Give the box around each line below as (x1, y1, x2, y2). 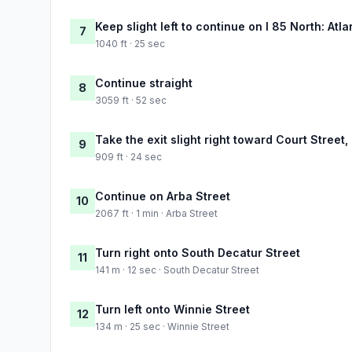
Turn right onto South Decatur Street (95, 245, 300, 259)
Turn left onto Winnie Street (95, 302, 250, 316)
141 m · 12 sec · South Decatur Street (95, 263, 259, 276)
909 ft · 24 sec (95, 150, 162, 163)
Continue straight (95, 75, 192, 90)
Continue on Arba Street (95, 189, 230, 203)
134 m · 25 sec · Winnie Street (95, 320, 229, 332)
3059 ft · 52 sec (95, 93, 167, 106)
